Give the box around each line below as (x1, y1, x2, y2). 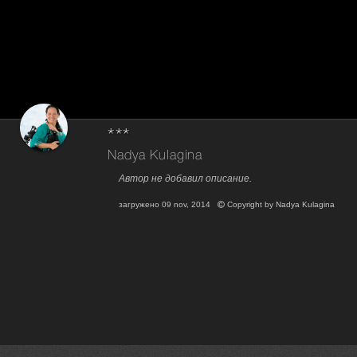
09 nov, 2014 (162, 200, 211, 210)
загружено (119, 200, 163, 210)
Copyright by (225, 200, 277, 210)
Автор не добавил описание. (119, 173, 253, 185)
